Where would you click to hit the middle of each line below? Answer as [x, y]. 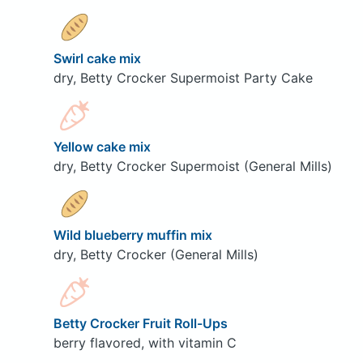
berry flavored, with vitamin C [145, 342]
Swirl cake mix [98, 58]
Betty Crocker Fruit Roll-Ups [142, 323]
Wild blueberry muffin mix [134, 235]
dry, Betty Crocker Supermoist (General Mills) [192, 166]
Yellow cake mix [103, 146]
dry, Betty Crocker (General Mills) [156, 254]
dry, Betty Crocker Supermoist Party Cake [183, 77]
